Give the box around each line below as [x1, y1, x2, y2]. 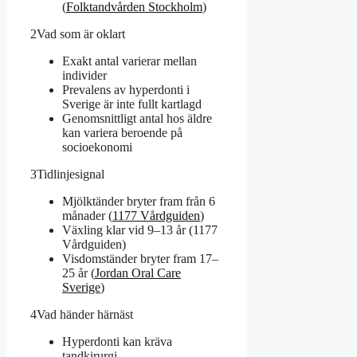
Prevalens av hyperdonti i [62, 82, 190, 96]
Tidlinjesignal [37, 167, 104, 181]
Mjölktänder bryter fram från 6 [62, 194, 215, 208]
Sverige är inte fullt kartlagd [62, 96, 202, 111]
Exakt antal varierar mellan [62, 53, 197, 68]
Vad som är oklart [37, 26, 125, 41]
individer [62, 68, 107, 82]
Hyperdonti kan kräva [62, 334, 172, 348]
